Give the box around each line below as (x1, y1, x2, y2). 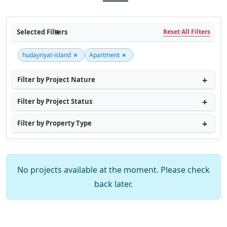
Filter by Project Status (17, 97, 92, 106)
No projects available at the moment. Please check (17, 164, 210, 175)
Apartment (89, 51, 120, 59)
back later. (94, 178, 133, 190)
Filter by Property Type (17, 119, 92, 128)
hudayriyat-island (22, 51, 71, 59)
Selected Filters (17, 27, 67, 36)
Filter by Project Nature (17, 75, 95, 84)
